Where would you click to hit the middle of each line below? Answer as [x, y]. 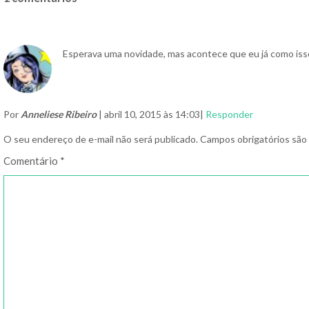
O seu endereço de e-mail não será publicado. [101, 139]
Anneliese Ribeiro [59, 114]
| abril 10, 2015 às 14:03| [151, 114]
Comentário [32, 160]
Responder [229, 114]
